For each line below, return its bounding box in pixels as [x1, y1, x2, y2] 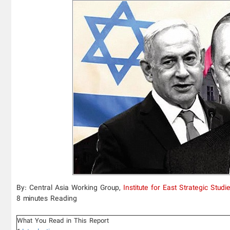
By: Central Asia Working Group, [16, 182, 123, 194]
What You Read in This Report [17, 215, 109, 226]
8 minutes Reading [16, 193, 77, 205]
